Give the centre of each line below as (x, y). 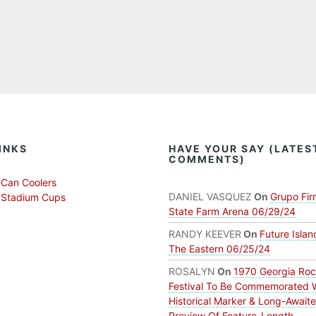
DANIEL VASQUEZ (210, 197)
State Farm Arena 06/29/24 (232, 212)
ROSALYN (192, 272)
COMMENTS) (207, 159)
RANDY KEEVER (205, 234)
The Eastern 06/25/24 (219, 249)
